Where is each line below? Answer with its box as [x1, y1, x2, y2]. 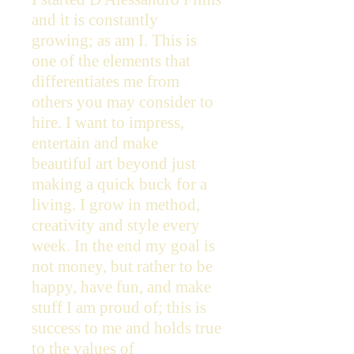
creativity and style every [32, 216, 200, 235]
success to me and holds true [32, 318, 221, 337]
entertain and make [32, 134, 158, 153]
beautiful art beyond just [32, 154, 196, 173]
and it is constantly [32, 10, 158, 29]
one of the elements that [32, 51, 190, 70]
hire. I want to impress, [32, 113, 184, 132]
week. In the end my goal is [32, 236, 215, 255]
